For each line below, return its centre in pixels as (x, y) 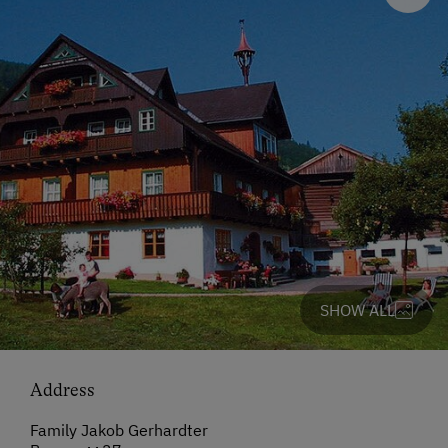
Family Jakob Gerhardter (119, 430)
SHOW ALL (357, 310)
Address (62, 390)
